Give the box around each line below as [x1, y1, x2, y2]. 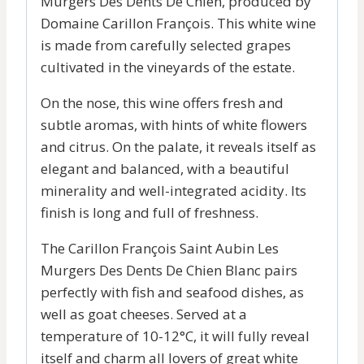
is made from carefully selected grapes [41, 35, 291, 54]
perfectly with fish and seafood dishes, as [41, 282, 304, 301]
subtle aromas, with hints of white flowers [41, 115, 307, 134]
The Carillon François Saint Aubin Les [41, 238, 279, 258]
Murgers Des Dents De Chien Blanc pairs [41, 260, 297, 279]
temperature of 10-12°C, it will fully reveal [41, 326, 310, 345]
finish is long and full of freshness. [41, 202, 258, 222]
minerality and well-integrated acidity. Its [41, 180, 306, 200]
